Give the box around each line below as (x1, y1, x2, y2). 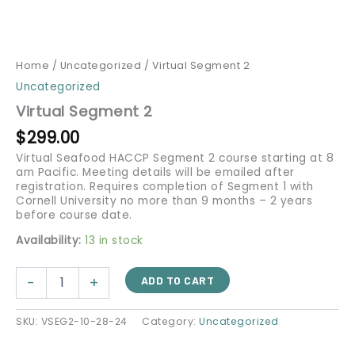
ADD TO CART (140, 273, 215, 287)
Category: (142, 314, 199, 328)
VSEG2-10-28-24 (40, 314, 128, 328)
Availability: (16, 232, 82, 248)
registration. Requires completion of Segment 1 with (16, 179, 314, 195)
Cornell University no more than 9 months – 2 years (16, 193, 312, 209)
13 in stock (85, 232, 143, 248)
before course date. (16, 208, 132, 223)
